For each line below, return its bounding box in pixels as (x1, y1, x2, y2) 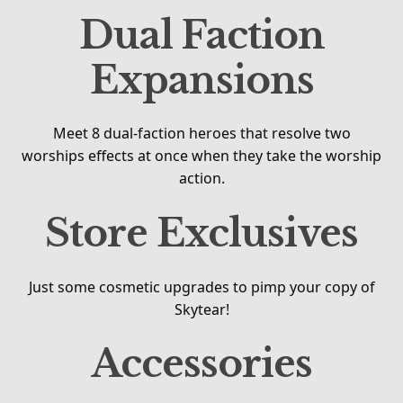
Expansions (89, 56, 314, 103)
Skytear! (174, 299, 229, 319)
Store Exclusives (45, 210, 358, 257)
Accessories (91, 340, 312, 388)
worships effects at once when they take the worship (22, 146, 381, 166)
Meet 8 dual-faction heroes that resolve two (52, 123, 351, 144)
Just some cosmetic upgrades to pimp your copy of (28, 276, 375, 297)
